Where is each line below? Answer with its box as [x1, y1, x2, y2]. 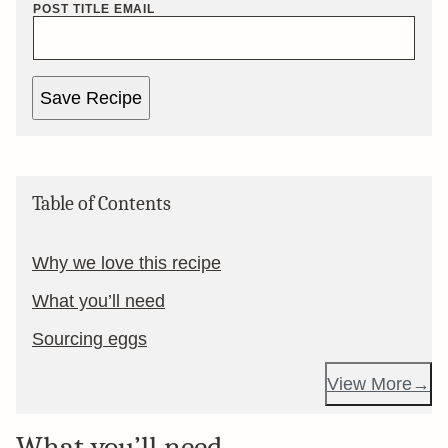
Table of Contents [32, 192, 171, 215]
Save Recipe [40, 88, 142, 108]
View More [327, 374, 412, 394]
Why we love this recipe [32, 253, 221, 273]
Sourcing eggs [32, 329, 147, 349]
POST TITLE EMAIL [33, 2, 156, 16]
